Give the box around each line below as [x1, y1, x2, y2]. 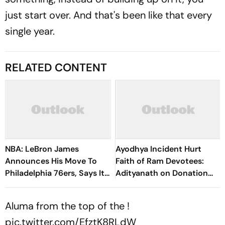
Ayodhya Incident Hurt [116, 144, 201, 154]
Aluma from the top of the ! [5, 199, 130, 212]
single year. [5, 25, 55, 38]
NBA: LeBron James [5, 144, 79, 154]
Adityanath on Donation [116, 168, 208, 178]
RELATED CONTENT [5, 60, 107, 75]
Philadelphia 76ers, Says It [5, 168, 104, 178]
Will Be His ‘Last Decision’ [5, 180, 102, 190]
